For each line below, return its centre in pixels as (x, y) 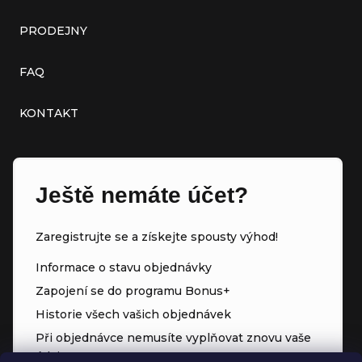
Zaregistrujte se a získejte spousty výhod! (157, 237)
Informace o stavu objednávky (124, 268)
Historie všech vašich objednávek (133, 315)
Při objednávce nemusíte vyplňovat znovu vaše (173, 338)
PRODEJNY (53, 31)
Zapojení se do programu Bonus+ (133, 291)
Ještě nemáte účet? (142, 196)
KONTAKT (49, 114)
